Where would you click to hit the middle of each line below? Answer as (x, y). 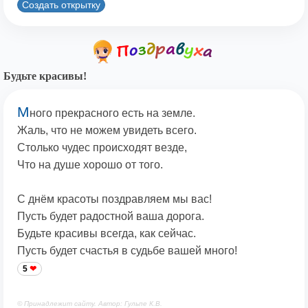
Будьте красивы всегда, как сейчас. (107, 234)
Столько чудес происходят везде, (102, 148)
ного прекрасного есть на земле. (112, 113)
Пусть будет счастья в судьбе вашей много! (127, 251)
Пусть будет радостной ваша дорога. (111, 217)
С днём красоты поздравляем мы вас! (114, 199)
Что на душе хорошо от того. (90, 165)
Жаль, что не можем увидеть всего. (107, 131)
